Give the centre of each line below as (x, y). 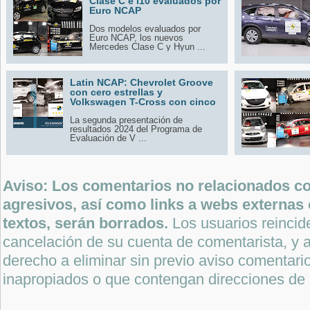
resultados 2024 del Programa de (136, 129)
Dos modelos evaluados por (145, 28)
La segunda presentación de (126, 120)
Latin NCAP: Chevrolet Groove (142, 82)
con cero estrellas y (116, 92)
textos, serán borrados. (88, 223)
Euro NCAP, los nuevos (136, 37)
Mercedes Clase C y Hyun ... (147, 46)
